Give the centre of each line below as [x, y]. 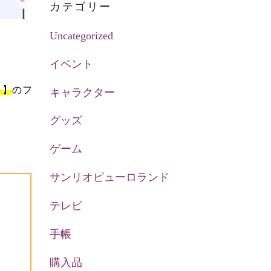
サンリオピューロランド [110, 178]
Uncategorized [82, 35]
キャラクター [83, 92]
